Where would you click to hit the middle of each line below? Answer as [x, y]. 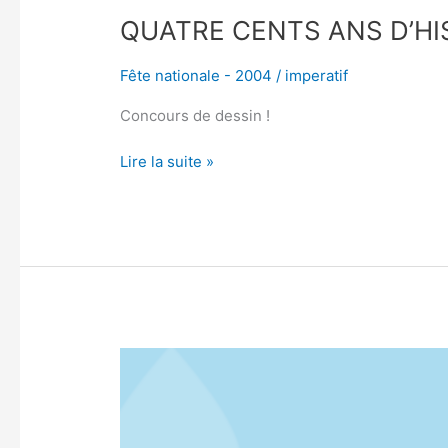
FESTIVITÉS [162, 406]
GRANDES [155, 382]
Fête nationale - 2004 [196, 75]
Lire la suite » [167, 162]
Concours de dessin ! [195, 115]
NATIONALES [166, 430]
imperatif [317, 75]
